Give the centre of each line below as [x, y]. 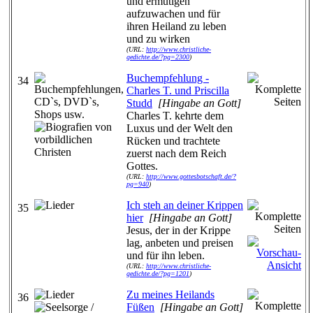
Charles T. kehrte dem [175, 116]
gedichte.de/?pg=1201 [158, 274]
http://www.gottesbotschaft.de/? [191, 176]
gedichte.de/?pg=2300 [158, 57]
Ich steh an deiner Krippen [185, 205]
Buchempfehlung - [168, 78]
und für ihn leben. [166, 255]
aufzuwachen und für [173, 14]
